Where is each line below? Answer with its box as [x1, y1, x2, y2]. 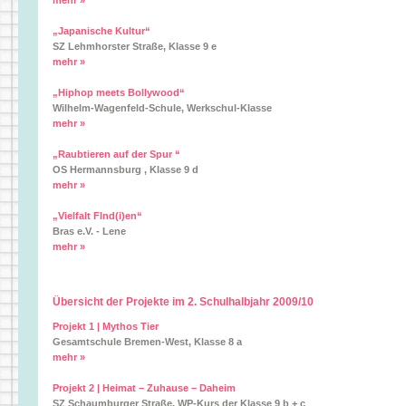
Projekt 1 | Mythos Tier [53, 321, 159, 332]
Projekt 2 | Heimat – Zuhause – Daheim [53, 382, 236, 393]
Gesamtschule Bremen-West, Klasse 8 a [53, 336, 242, 347]
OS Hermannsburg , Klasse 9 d [53, 164, 198, 175]
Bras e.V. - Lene [53, 226, 126, 237]
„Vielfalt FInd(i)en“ [53, 210, 142, 221]
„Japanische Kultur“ [53, 25, 150, 36]
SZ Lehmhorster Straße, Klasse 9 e [53, 41, 217, 52]
